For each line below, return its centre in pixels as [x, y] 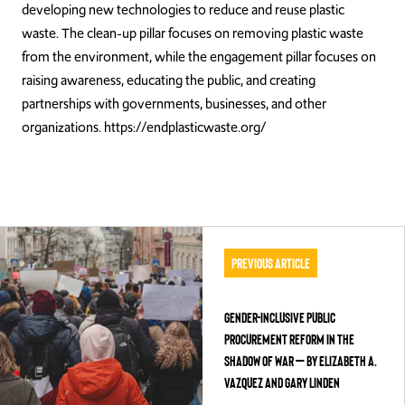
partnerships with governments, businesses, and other [174, 104]
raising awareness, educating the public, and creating [169, 80]
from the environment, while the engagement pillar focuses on [199, 57]
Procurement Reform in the [289, 339]
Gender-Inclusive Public [279, 317]
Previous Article [270, 263]
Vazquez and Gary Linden [282, 382]
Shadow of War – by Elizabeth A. [300, 360]
